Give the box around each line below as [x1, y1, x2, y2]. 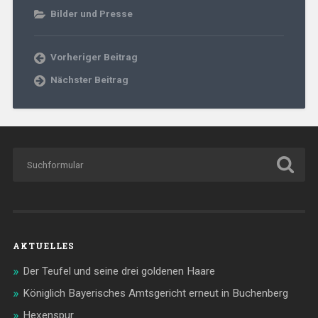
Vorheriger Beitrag [50, 51, 138, 63]
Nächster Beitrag [50, 74, 128, 86]
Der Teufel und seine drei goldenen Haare [22, 265, 215, 278]
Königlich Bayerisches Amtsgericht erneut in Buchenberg [22, 287, 288, 300]
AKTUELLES [12, 240, 75, 252]
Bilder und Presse [50, 8, 133, 20]
